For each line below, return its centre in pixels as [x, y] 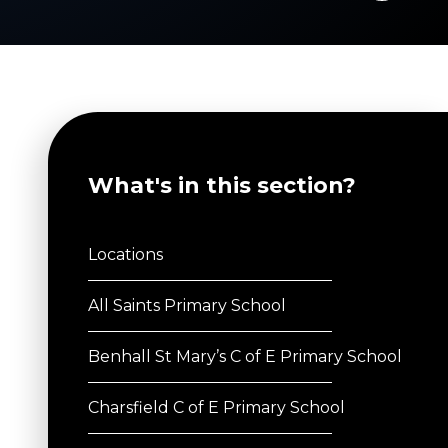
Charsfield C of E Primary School [216, 408]
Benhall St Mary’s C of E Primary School [245, 357]
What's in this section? [222, 186]
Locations [125, 255]
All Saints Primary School [187, 306]
